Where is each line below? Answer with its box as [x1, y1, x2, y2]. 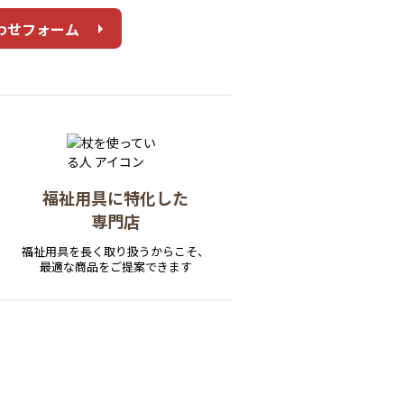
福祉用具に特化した [42, 186, 188, 210]
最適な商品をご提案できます [39, 258, 192, 276]
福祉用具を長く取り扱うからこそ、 [22, 243, 209, 261]
